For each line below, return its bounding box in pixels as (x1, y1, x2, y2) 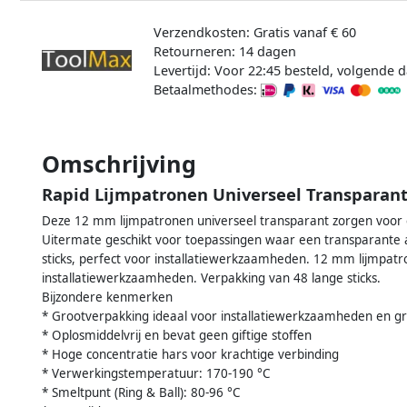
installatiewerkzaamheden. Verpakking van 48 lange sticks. (42, 269, 381, 286)
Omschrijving (42, 147, 196, 179)
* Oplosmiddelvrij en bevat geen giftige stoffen (42, 326, 312, 343)
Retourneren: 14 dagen (153, 42, 296, 60)
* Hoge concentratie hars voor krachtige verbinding (42, 345, 339, 362)
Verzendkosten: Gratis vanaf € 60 (153, 23, 356, 41)
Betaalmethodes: (153, 80, 261, 98)
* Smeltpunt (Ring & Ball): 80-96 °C (42, 383, 241, 401)
